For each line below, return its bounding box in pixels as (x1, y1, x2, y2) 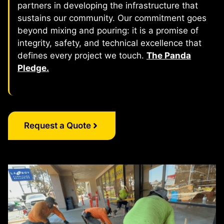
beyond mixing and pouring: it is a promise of (17, 25, 198, 36)
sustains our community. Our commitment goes (17, 13, 206, 23)
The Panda (146, 50, 191, 61)
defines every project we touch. (17, 50, 146, 61)
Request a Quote (24, 120, 91, 130)
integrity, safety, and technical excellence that (17, 38, 201, 48)
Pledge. (17, 63, 49, 73)
